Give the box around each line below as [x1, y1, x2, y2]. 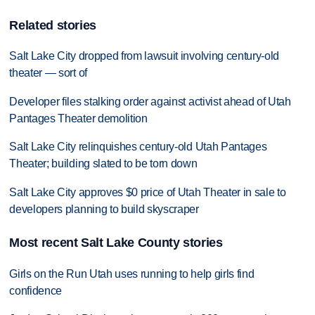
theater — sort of [9, 66, 87, 79]
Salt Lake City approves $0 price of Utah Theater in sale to [9, 186, 286, 199]
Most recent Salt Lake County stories [9, 236, 223, 250]
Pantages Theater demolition [9, 112, 148, 124]
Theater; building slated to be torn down [9, 157, 198, 170]
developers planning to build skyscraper [9, 203, 199, 216]
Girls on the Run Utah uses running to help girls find [9, 267, 255, 280]
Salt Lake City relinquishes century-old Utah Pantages [9, 141, 267, 153]
